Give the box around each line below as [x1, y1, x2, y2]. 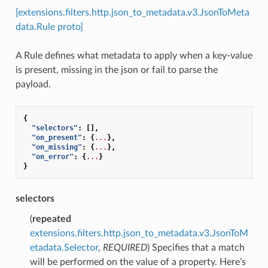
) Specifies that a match [147, 242, 245, 252]
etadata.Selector [29, 242, 98, 252]
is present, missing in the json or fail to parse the [15, 65, 218, 75]
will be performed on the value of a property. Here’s [29, 257, 246, 267]
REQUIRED [102, 242, 147, 252]
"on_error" [31, 152, 74, 161]
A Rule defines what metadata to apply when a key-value [15, 50, 252, 60]
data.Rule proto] [15, 22, 83, 32]
